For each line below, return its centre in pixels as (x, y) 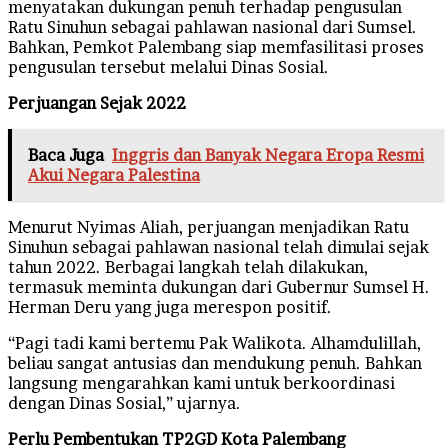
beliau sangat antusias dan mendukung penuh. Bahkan (215, 362)
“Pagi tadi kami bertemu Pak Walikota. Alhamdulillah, (214, 342)
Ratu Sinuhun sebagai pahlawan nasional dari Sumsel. (212, 26)
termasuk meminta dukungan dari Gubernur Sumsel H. (219, 286)
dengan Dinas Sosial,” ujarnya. (124, 402)
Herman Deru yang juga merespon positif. (170, 306)
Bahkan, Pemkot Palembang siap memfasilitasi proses (216, 46)
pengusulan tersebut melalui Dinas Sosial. (168, 66)
